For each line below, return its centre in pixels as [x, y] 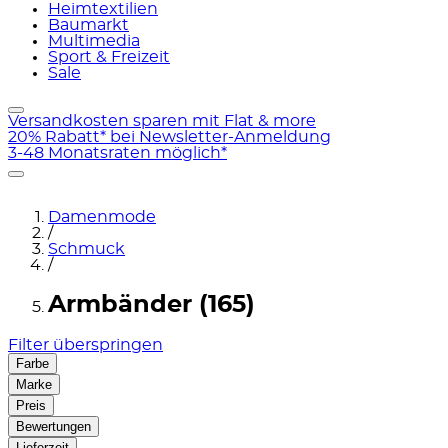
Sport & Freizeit [109, 57]
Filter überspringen [85, 344]
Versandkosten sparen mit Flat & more [162, 121]
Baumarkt [88, 25]
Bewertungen [53, 426]
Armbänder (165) [151, 304]
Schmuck [86, 249]
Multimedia [94, 41]
